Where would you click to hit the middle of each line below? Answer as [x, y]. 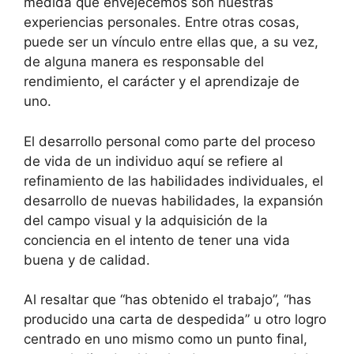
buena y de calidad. [87, 260]
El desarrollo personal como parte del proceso [169, 141]
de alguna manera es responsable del [144, 62]
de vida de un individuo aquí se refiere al [153, 161]
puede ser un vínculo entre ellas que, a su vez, [171, 42]
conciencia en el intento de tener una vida [157, 240]
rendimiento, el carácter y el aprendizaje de [162, 82]
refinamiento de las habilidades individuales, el [173, 181]
